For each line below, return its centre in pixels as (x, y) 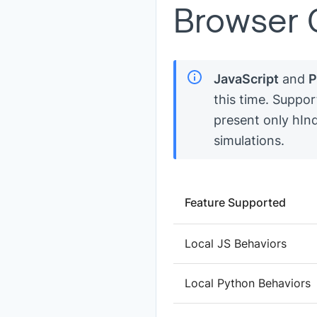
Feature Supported (235, 202)
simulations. (249, 140)
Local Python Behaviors (248, 283)
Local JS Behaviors (236, 243)
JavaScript (246, 79)
